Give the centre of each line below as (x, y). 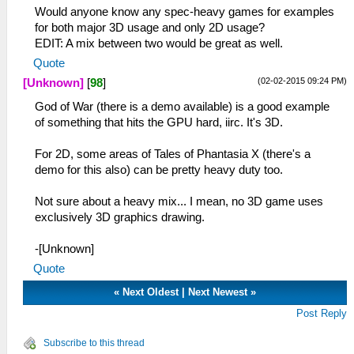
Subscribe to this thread (94, 343)
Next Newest (218, 292)
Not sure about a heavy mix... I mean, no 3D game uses (179, 202)
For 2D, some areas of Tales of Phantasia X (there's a (173, 154)
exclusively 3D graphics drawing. (120, 218)
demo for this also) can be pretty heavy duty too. (159, 170)
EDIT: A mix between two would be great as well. (159, 44)
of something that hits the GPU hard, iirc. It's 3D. (159, 123)
